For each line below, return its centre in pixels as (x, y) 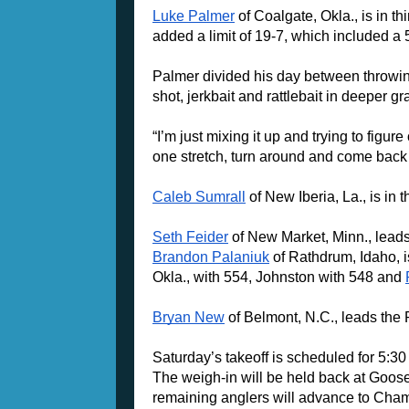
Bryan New (189, 318)
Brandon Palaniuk (211, 257)
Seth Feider (190, 237)
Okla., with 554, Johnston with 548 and (279, 278)
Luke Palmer (194, 16)
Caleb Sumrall (199, 197)
